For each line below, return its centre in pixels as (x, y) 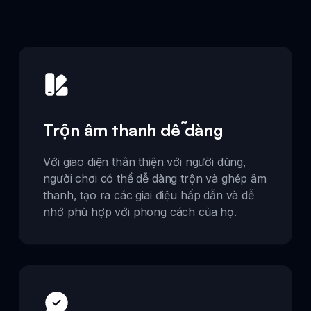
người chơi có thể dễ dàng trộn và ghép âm (155, 178)
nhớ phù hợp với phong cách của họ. (140, 211)
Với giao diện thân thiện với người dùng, (145, 161)
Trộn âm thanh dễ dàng (133, 129)
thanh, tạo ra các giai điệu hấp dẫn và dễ (149, 195)
